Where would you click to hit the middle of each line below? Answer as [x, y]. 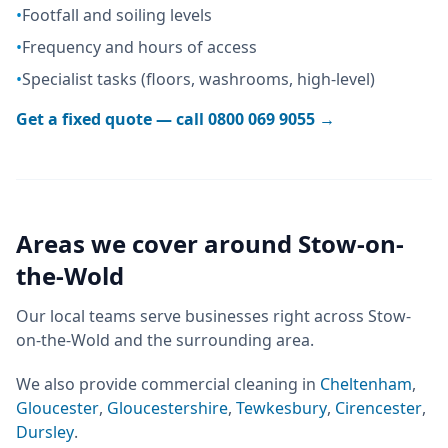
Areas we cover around [157, 243]
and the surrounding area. [212, 340]
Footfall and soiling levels [117, 15]
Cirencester [378, 408]
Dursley [45, 432]
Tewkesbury [281, 408]
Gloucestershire [167, 408]
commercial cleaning [219, 384]
